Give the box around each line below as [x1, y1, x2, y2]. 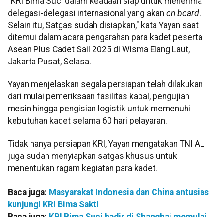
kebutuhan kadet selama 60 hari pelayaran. [8, 116, 167, 126]
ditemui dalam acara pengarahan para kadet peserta [8, 32, 202, 42]
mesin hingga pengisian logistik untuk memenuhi [8, 104, 190, 114]
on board [164, 8, 199, 18]
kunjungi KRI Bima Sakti [8, 199, 99, 209]
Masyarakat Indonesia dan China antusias [49, 187, 209, 197]
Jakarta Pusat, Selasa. [8, 56, 91, 66]
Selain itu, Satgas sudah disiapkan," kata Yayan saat [8, 20, 199, 30]
